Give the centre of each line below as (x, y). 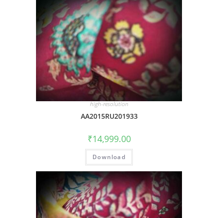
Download (109, 157)
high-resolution (109, 104)
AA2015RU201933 (109, 116)
